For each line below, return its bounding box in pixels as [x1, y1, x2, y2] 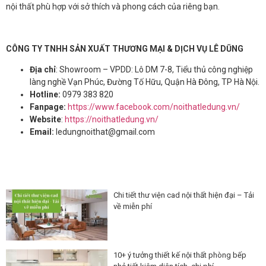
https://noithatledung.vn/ [65, 115, 159, 124]
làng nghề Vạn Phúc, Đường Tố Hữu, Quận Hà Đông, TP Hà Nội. [30, 77, 259, 87]
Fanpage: [30, 102, 66, 112]
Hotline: [30, 90, 61, 99]
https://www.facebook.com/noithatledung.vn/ [68, 102, 240, 112]
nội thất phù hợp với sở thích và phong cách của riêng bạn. [6, 1, 221, 11]
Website [30, 115, 61, 124]
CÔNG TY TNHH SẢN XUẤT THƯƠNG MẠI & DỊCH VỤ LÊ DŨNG [6, 43, 243, 53]
